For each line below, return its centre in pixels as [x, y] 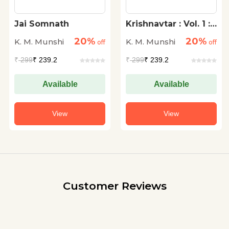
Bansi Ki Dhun [156, 33]
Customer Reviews [114, 186]
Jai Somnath [42, 24]
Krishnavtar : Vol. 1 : [168, 24]
